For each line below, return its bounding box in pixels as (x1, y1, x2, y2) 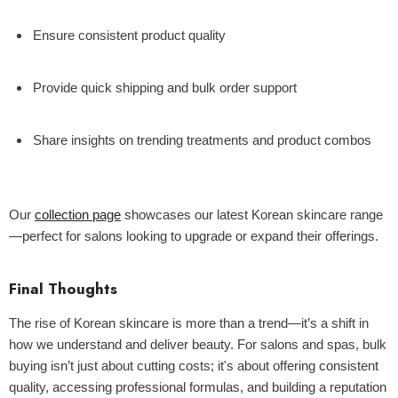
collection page (35, 207, 121, 222)
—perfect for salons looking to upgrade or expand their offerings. (9, 228, 378, 243)
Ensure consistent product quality (33, 28, 226, 43)
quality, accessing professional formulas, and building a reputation (9, 379, 386, 394)
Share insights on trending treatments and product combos (33, 132, 371, 147)
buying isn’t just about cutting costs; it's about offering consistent (9, 358, 378, 373)
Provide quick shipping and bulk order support (33, 80, 297, 95)
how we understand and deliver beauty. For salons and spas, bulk (9, 337, 386, 352)
